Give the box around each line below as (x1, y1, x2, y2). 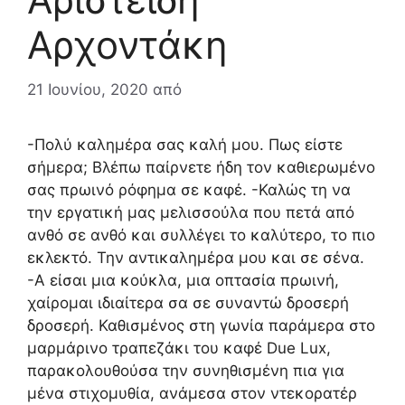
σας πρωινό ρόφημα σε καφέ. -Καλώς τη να (27, 180, 351, 199)
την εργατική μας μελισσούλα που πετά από (27, 202, 354, 221)
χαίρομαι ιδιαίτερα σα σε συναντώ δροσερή (27, 293, 349, 312)
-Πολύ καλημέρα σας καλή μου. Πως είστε (27, 135, 343, 154)
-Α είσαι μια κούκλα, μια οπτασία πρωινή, (27, 270, 339, 289)
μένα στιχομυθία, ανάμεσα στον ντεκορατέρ (27, 383, 357, 402)
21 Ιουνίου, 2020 (27, 80, 148, 99)
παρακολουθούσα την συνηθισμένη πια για (27, 361, 344, 380)
